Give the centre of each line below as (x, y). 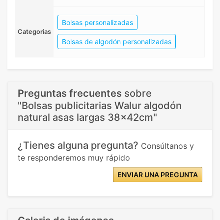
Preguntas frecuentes (70, 93)
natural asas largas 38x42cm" (87, 117)
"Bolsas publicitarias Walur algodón (100, 105)
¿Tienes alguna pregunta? (79, 145)
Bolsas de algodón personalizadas (117, 41)
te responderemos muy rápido (74, 157)
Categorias (34, 31)
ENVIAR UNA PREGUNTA (158, 174)
